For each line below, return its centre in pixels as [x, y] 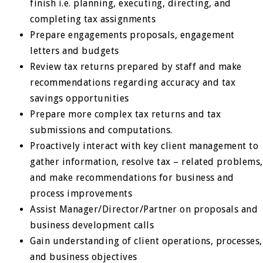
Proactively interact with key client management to [144, 146]
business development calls [92, 225]
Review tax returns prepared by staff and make [136, 67]
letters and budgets [75, 51]
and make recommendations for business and [132, 178]
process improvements [81, 193]
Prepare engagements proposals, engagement [132, 35]
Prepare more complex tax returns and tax [126, 114]
